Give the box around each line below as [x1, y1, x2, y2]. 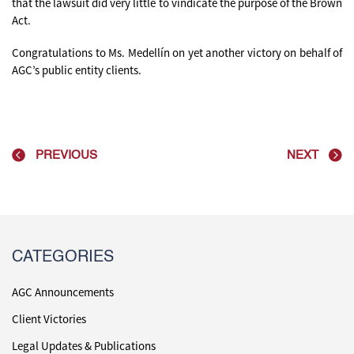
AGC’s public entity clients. [12, 62, 141, 78]
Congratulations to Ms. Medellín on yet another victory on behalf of [12, 45, 342, 61]
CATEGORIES [12, 249, 114, 265]
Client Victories [12, 311, 86, 326]
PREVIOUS [36, 149, 97, 161]
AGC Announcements [12, 284, 114, 299]
